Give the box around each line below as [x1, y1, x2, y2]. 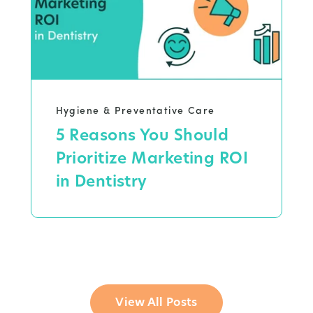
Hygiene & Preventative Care [55, 106, 215, 117]
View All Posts [115, 294, 198, 311]
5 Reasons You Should [55, 124, 229, 147]
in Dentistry [55, 170, 147, 193]
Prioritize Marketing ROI [55, 147, 249, 170]
